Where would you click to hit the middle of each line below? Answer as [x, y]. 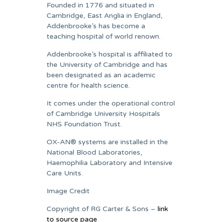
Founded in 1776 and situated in [100, 5]
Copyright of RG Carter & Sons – [102, 209]
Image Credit [68, 191]
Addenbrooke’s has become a [96, 26]
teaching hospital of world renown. [104, 36]
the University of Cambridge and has [107, 65]
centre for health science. [88, 85]
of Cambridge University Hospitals [103, 114]
